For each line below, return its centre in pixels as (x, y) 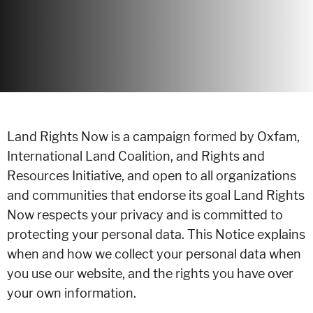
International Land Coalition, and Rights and (136, 156)
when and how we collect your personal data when (154, 254)
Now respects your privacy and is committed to (145, 215)
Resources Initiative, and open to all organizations (152, 176)
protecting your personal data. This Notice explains (156, 234)
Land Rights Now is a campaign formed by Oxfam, (153, 137)
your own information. (72, 293)
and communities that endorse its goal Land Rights (156, 195)
